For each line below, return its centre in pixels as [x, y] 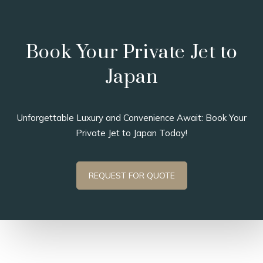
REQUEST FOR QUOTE [131, 176]
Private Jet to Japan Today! [131, 133]
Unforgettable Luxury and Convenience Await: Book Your [131, 118]
